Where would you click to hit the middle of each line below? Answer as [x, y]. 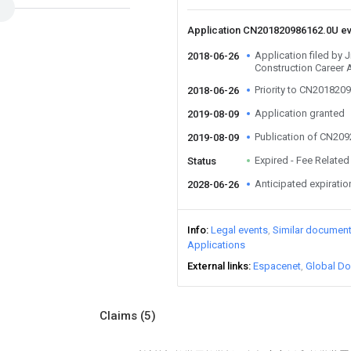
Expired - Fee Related [302, 160]
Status [202, 161]
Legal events [239, 230]
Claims [120, 316]
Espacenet [277, 266]
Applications [216, 245]
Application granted [300, 113]
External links [218, 266]
